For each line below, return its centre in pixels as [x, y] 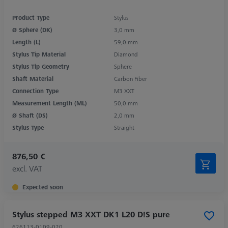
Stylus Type [28, 127]
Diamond [126, 54]
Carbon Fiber [131, 78]
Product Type [31, 17]
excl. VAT [27, 168]
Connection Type [35, 91]
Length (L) [26, 42]
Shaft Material [33, 78]
